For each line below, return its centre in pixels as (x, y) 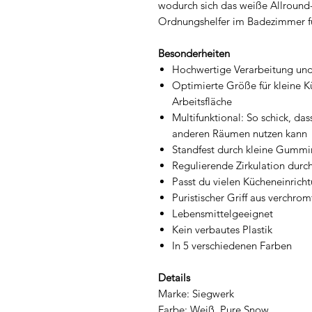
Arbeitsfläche (202, 101)
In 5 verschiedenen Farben (232, 245)
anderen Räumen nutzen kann (240, 133)
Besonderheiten (194, 53)
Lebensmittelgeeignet (223, 213)
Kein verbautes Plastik (222, 229)
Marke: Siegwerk (196, 293)
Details (174, 277)
